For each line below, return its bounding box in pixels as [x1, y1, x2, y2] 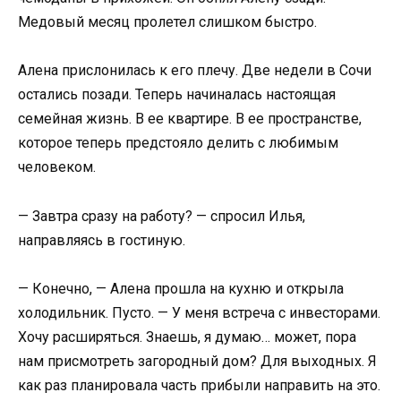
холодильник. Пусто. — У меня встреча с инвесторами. [18, 303, 380, 321]
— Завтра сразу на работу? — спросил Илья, [18, 207, 305, 225]
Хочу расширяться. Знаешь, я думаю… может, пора [18, 328, 356, 346]
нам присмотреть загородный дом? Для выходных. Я [18, 352, 377, 370]
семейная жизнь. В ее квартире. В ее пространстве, [18, 110, 362, 128]
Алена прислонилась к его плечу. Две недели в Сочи [18, 62, 371, 80]
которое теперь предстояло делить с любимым [18, 134, 338, 152]
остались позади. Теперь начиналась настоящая [18, 86, 336, 104]
